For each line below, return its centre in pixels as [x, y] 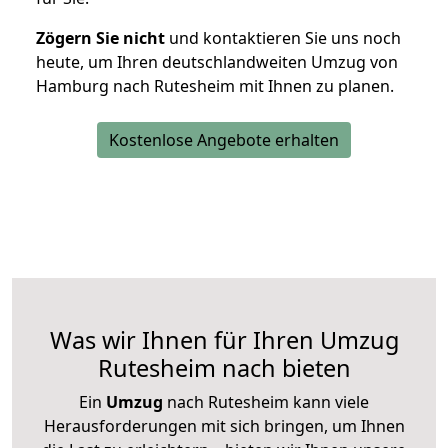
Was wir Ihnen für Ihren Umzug [224, 340]
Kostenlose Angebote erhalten [224, 140]
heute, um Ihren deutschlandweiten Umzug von [217, 62]
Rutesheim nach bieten [224, 368]
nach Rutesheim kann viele [266, 402]
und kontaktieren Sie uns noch [283, 38]
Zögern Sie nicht [100, 38]
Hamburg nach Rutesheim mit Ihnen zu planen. [215, 86]
